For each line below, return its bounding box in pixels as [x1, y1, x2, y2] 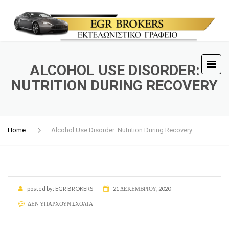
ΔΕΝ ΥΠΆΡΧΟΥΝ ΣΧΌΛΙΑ [28, 200, 93, 207]
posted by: [27, 185, 54, 192]
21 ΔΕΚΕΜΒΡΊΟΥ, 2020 [113, 185, 171, 192]
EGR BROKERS [55, 185, 93, 192]
